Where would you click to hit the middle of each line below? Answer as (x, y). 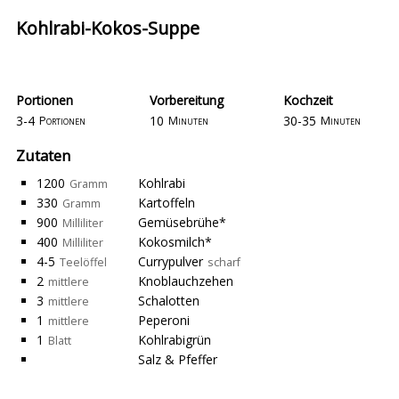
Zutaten (43, 155)
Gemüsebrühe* (182, 222)
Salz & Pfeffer (178, 359)
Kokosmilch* (175, 242)
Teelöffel (83, 262)
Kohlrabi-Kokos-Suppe (108, 28)
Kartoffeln (167, 203)
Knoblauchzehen (186, 281)
